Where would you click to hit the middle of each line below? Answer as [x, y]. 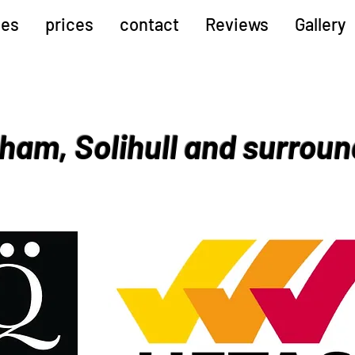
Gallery [320, 24]
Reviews [237, 24]
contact [149, 24]
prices [69, 24]
